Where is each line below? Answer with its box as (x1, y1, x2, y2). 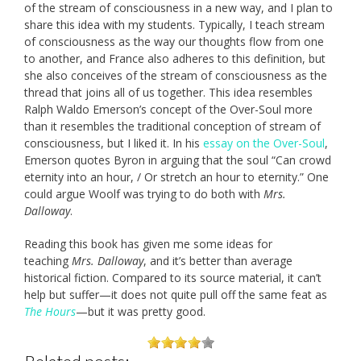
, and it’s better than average (143, 252, 293, 268)
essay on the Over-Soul (203, 135, 325, 151)
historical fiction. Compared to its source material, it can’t (24, 269, 322, 285)
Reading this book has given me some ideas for (24, 235, 272, 251)
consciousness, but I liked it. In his (24, 135, 203, 151)
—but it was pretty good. (76, 303, 205, 319)
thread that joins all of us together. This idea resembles (24, 84, 313, 100)
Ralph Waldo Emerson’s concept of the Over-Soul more (24, 101, 313, 117)
